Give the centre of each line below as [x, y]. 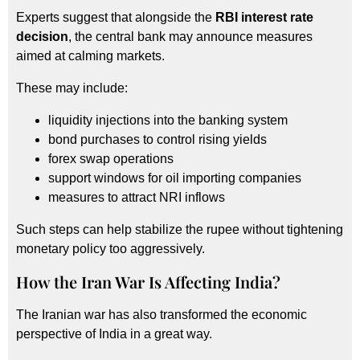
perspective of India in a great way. [114, 333]
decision [42, 36]
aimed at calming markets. [90, 55]
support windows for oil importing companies [175, 178]
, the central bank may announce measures [190, 36]
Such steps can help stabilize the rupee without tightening [180, 229]
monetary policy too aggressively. [110, 248]
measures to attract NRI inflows [137, 197]
